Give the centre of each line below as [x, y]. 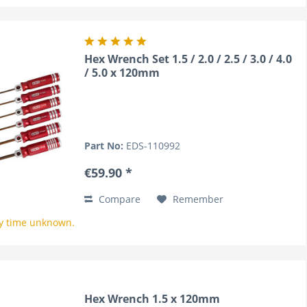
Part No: [106, 146]
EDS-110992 [153, 146]
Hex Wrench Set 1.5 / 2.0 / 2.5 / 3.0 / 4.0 [188, 59]
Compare [119, 199]
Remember [198, 199]
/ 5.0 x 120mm [122, 73]
